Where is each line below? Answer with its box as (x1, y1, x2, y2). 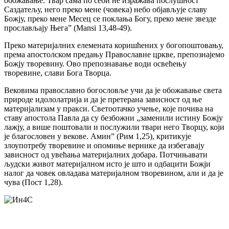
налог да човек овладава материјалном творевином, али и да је (4, 169, 223, 178)
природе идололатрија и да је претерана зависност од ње (4, 95, 202, 104)
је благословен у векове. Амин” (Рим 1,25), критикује (4, 132, 191, 141)
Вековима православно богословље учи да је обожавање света (4, 86, 222, 95)
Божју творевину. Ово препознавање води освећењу (4, 59, 187, 68)
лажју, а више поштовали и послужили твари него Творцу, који (4, 123, 224, 132)
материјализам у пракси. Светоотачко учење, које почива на (4, 104, 213, 113)
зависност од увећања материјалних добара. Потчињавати (4, 150, 208, 159)
